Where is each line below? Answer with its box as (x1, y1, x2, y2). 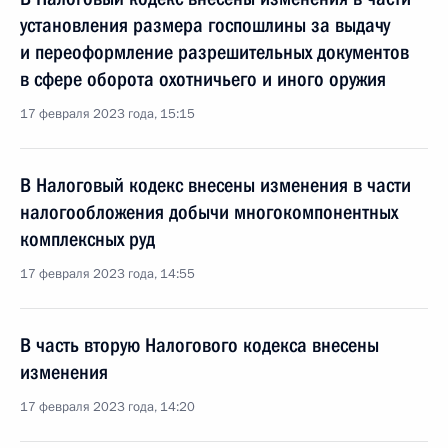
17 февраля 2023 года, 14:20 (20, 398, 195, 416)
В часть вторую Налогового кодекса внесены (20, 333, 379, 357)
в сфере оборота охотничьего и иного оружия (20, 67, 386, 91)
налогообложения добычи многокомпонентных (20, 200, 398, 224)
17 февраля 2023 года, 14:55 (20, 265, 195, 283)
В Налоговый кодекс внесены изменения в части (20, 173, 411, 197)
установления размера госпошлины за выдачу (20, 13, 390, 37)
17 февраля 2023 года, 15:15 (20, 105, 195, 123)
